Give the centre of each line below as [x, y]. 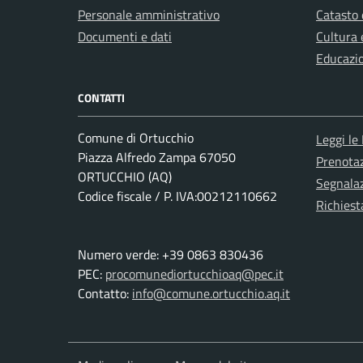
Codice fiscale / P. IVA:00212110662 [177, 196]
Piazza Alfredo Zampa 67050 [157, 157]
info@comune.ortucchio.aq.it [211, 293]
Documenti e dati [125, 36]
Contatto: [105, 293]
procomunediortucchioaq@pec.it [194, 274]
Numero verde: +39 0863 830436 [171, 254]
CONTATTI [101, 98]
